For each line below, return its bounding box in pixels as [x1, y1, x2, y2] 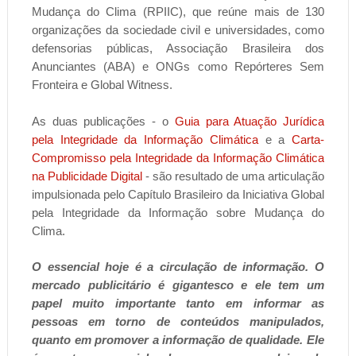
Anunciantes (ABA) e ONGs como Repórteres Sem [31, 59, 325, 73]
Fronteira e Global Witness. [31, 77, 172, 91]
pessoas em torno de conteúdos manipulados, [31, 314, 325, 328]
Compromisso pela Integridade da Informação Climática [31, 150, 325, 164]
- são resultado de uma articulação [141, 168, 325, 183]
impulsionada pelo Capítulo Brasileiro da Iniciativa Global [31, 187, 325, 201]
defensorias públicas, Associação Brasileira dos [31, 41, 325, 55]
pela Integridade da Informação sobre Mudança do [31, 205, 325, 219]
